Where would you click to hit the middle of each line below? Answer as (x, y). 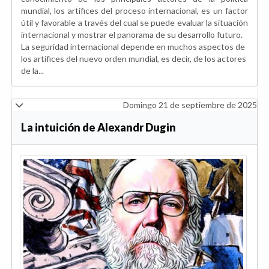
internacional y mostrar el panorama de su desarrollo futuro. (132, 35)
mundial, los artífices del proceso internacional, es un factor (134, 11)
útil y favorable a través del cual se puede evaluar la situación (134, 23)
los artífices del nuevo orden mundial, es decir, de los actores (134, 59)
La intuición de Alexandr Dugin (98, 128)
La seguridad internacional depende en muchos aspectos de (133, 47)
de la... (32, 71)
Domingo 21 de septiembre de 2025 (190, 105)
